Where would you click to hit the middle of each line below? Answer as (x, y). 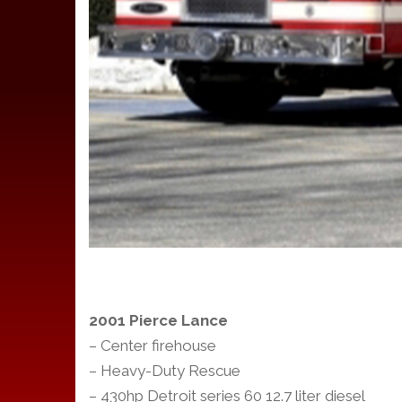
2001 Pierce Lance (158, 320)
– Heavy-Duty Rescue (165, 370)
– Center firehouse (153, 345)
